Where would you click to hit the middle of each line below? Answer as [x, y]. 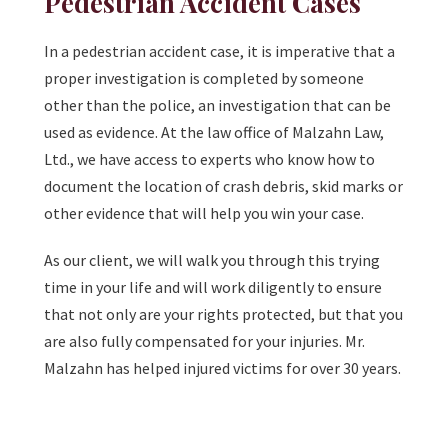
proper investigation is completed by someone [204, 78]
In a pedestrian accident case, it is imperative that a [219, 51]
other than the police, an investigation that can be [217, 105]
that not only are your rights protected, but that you [223, 314]
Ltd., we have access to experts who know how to [209, 159]
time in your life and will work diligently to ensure [213, 287]
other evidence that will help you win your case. [204, 213]
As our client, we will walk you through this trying [212, 260]
